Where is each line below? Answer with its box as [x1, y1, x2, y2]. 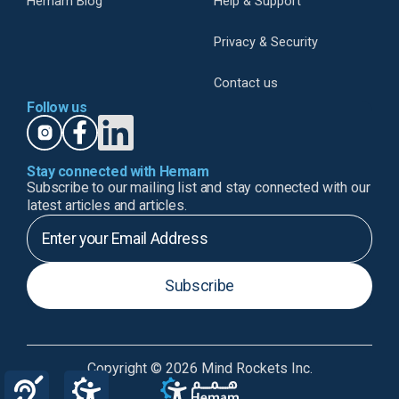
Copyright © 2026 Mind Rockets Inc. [86, 360, 313, 378]
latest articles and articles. [27, 197, 187, 215]
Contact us [214, 76, 278, 92]
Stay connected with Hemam [27, 163, 209, 181]
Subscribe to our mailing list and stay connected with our [27, 179, 370, 197]
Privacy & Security [214, 35, 318, 51]
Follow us [27, 99, 87, 117]
